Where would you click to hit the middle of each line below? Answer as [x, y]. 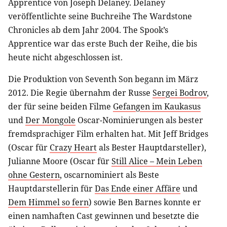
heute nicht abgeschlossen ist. [65, 57]
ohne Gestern [34, 175]
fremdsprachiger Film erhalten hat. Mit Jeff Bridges [108, 134]
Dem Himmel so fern [48, 202]
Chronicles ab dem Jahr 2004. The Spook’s [88, 30]
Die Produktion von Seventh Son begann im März [103, 79]
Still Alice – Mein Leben [157, 161]
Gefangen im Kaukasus [157, 106]
